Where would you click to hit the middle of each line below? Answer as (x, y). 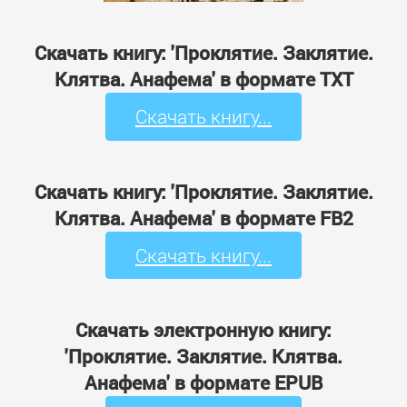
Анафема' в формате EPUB (203, 383)
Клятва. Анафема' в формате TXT (203, 79)
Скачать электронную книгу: (203, 330)
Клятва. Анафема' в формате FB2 (203, 218)
